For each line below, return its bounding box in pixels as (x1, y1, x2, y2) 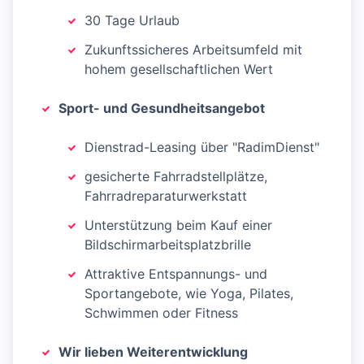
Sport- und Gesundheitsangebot (58, 100, 265, 117)
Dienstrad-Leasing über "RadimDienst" (84, 139, 319, 156)
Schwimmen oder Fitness (84, 305, 238, 322)
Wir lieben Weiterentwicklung (58, 344, 248, 361)
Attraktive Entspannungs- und (84, 266, 267, 283)
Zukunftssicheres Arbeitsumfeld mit (84, 41, 302, 58)
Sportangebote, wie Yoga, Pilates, (84, 285, 293, 302)
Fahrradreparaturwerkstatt (84, 188, 247, 205)
